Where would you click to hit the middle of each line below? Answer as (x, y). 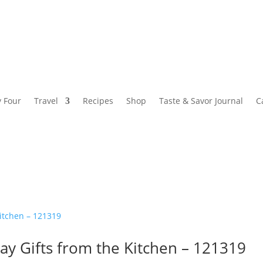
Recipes (98, 101)
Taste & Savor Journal (201, 101)
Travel (46, 101)
